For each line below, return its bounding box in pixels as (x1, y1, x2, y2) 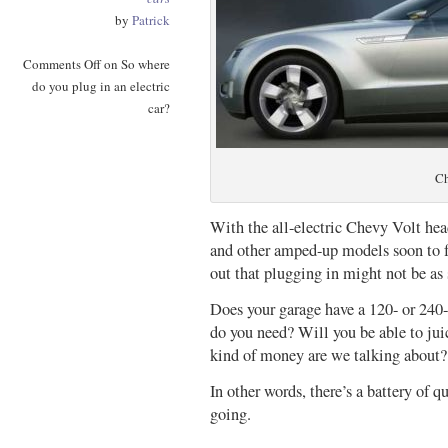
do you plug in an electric (32, 77, 170, 95)
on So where (101, 55, 170, 73)
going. (210, 403, 251, 425)
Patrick (132, 11, 170, 29)
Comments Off (23, 55, 101, 73)
